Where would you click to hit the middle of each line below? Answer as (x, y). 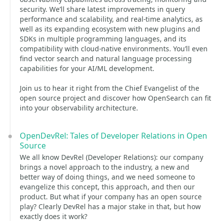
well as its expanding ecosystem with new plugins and (110, 29)
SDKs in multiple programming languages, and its (103, 39)
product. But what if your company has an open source (111, 197)
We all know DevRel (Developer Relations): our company (111, 157)
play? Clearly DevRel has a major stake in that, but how (110, 206)
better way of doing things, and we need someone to (107, 177)
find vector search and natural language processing (106, 58)
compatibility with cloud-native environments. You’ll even (114, 49)
